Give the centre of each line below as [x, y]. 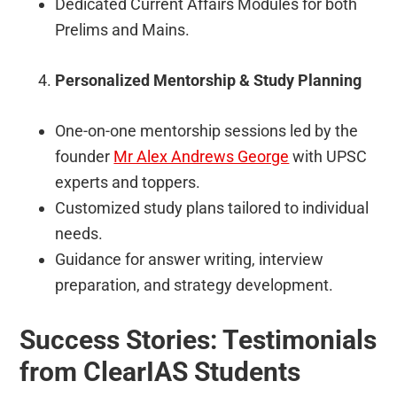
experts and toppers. [128, 182]
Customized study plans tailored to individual [212, 207]
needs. [79, 233]
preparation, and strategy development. [195, 284]
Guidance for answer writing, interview [190, 259]
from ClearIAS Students [160, 371]
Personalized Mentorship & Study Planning [209, 80]
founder [85, 156]
